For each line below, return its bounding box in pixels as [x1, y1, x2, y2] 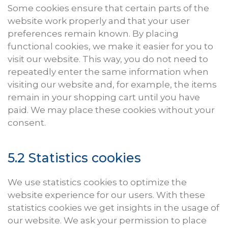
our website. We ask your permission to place [8, 215, 207, 226]
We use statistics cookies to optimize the [8, 177, 187, 188]
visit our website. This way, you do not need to [8, 54, 208, 65]
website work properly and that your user [8, 16, 190, 26]
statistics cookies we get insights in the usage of [8, 203, 219, 213]
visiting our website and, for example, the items [8, 79, 217, 90]
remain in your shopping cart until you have [8, 92, 200, 103]
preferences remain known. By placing [8, 28, 179, 39]
